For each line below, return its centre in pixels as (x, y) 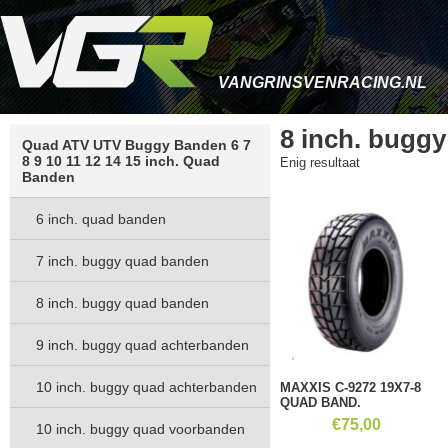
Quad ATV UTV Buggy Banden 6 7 (136, 145)
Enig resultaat (320, 162)
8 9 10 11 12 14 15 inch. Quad (121, 161)
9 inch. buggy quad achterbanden (142, 345)
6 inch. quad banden (101, 219)
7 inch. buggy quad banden (122, 261)
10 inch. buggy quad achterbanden (146, 387)
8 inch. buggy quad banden (122, 303)
